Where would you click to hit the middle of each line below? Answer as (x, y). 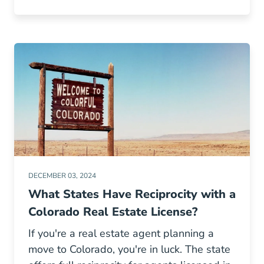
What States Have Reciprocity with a (132, 194)
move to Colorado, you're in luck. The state (129, 249)
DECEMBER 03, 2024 (62, 176)
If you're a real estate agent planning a (121, 233)
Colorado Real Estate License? (113, 212)
